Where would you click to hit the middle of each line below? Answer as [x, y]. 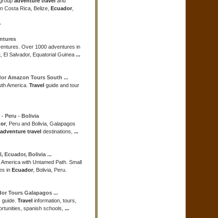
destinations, [58, 131]
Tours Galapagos [30, 193]
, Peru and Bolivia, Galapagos [41, 124]
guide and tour [62, 85]
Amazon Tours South [35, 77]
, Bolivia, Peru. [50, 170]
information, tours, [54, 200]
